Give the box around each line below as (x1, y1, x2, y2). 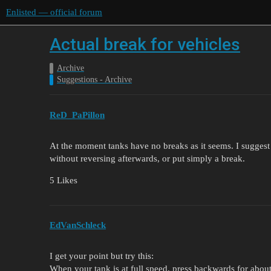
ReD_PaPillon (50, 109, 105, 120)
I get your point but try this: (50, 251, 154, 261)
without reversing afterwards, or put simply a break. (50, 153, 245, 163)
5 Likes (50, 175, 77, 185)
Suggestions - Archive (57, 75, 132, 84)
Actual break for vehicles (50, 34, 240, 54)
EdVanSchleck (50, 220, 106, 230)
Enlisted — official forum (6, 7, 102, 17)
